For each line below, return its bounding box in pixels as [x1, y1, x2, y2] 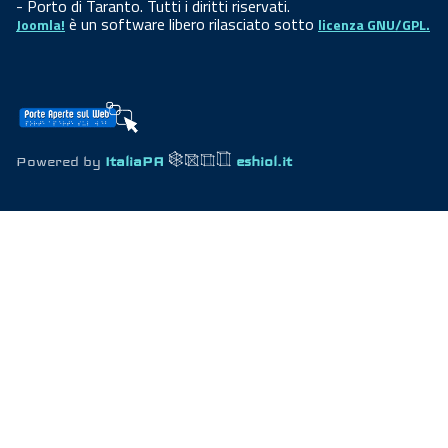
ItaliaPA [105, 152, 168, 171]
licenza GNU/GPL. [318, 14, 430, 36]
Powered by [16, 152, 105, 171]
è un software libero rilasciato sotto [65, 12, 318, 37]
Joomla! [16, 14, 65, 36]
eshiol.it [232, 152, 292, 171]
